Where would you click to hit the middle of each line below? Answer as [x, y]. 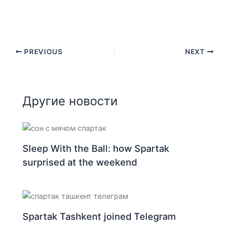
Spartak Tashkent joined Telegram [99, 216]
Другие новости [70, 101]
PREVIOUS [42, 52]
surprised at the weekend [80, 162]
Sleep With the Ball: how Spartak [96, 148]
